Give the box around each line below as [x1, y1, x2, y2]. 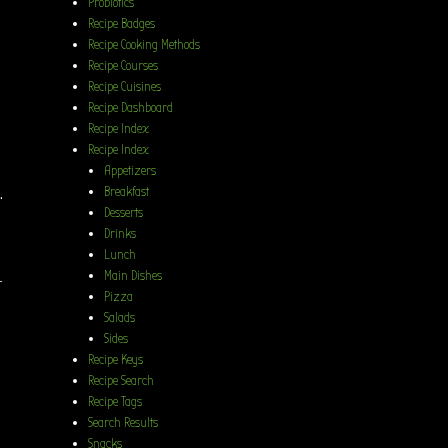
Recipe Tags [88, 393, 143, 409]
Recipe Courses [88, 57, 159, 73]
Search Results [88, 414, 159, 430]
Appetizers [104, 162, 157, 178]
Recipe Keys [88, 351, 144, 367]
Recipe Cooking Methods [88, 36, 201, 52]
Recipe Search [88, 372, 155, 388]
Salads [104, 309, 136, 325]
